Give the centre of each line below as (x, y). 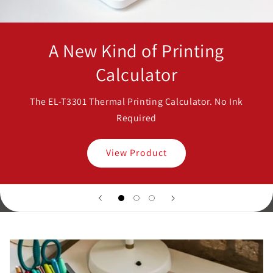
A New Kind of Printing (136, 51)
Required (136, 118)
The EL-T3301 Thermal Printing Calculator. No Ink (136, 101)
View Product (136, 153)
